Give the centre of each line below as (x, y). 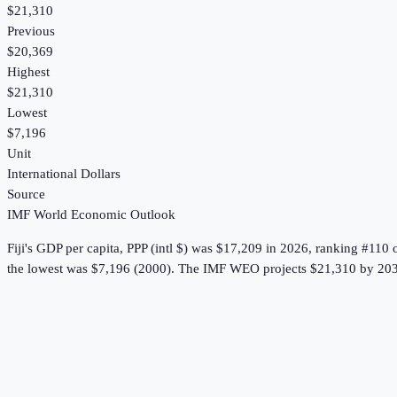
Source (26, 195)
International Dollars (64, 174)
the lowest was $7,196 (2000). (91, 269)
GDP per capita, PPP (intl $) (112, 249)
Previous (31, 31)
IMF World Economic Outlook (91, 215)
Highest (28, 72)
